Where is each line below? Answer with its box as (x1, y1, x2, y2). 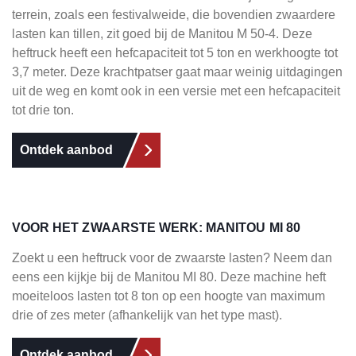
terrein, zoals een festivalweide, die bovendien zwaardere (12, 8, 335, 21)
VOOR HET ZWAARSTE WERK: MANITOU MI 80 (12, 221, 300, 234)
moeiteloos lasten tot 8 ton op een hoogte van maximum (12, 289, 325, 303)
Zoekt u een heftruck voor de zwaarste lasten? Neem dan (12, 251, 332, 265)
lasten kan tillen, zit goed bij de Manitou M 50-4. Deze (12, 27, 312, 41)
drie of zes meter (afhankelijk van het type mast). (12, 308, 285, 322)
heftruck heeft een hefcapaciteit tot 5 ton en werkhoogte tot (12, 46, 338, 60)
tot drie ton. (12, 103, 77, 117)
